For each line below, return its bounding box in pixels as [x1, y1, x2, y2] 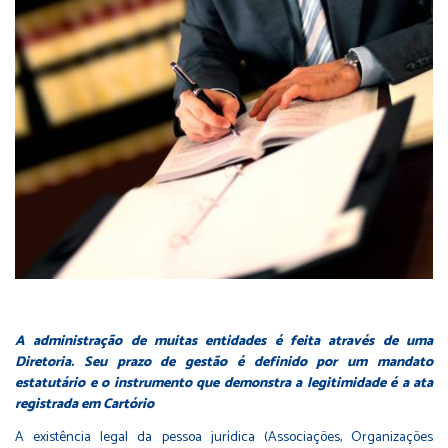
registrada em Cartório [15, 392, 154, 416]
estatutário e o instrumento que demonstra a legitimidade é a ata [15, 371, 433, 395]
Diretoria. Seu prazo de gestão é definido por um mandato [15, 350, 433, 374]
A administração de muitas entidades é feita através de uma [15, 329, 433, 353]
